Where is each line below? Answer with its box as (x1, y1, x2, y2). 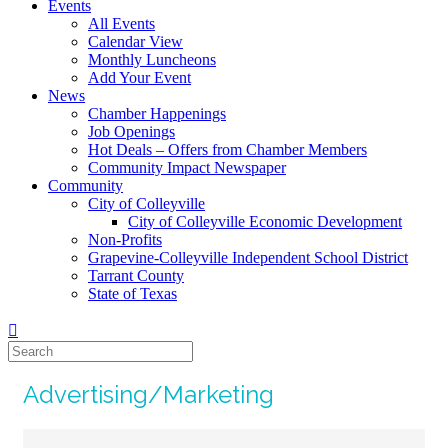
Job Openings (88, 122, 175, 140)
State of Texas (88, 284, 177, 302)
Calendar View (88, 32, 183, 50)
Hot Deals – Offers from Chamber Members (88, 140, 367, 158)
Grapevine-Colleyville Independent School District (88, 248, 408, 266)
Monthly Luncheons (88, 50, 216, 68)
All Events (88, 14, 155, 32)
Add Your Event (88, 68, 191, 86)
